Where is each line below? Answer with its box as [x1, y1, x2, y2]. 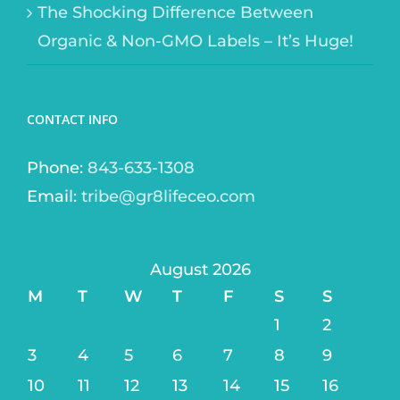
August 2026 [149, 260, 251, 280]
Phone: [27, 158, 87, 179]
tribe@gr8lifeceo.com [81, 187, 255, 207]
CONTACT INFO [27, 111, 118, 129]
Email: [27, 187, 81, 207]
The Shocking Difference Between [37, 3, 313, 23]
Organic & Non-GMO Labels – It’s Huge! [37, 31, 354, 52]
